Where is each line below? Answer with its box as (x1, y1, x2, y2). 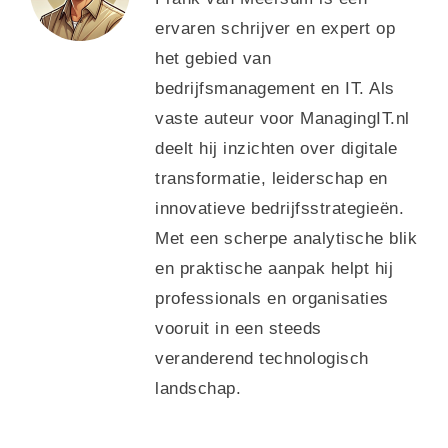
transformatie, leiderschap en (155, 168, 388, 188)
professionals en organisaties (155, 288, 389, 308)
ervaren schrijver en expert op (155, 18, 395, 38)
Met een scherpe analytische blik (155, 228, 417, 248)
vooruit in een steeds (155, 318, 322, 338)
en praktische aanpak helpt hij (155, 258, 393, 278)
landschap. (155, 378, 241, 398)
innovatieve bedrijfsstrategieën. (155, 198, 404, 218)
